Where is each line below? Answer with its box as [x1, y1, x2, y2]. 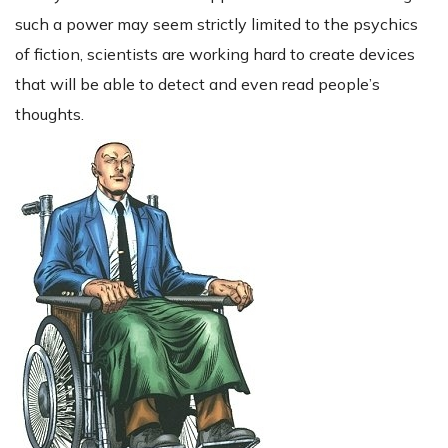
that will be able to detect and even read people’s [15, 74, 380, 95]
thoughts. [15, 104, 84, 125]
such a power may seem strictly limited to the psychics [15, 14, 418, 35]
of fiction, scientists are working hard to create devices [15, 44, 415, 65]
